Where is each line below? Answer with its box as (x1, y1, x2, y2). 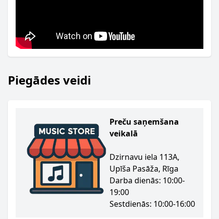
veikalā (109, 128, 138, 139)
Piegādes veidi (8, 72, 91, 88)
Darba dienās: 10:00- (109, 175, 185, 186)
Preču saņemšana (109, 116, 179, 127)
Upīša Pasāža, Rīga (109, 163, 178, 174)
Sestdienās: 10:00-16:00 (109, 198, 195, 209)
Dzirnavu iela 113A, (109, 152, 179, 162)
